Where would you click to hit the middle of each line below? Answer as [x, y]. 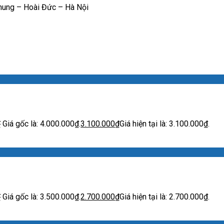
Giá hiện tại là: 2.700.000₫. [165, 196]
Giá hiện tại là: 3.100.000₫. [165, 123]
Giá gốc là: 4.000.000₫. [42, 123]
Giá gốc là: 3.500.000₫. [42, 196]
